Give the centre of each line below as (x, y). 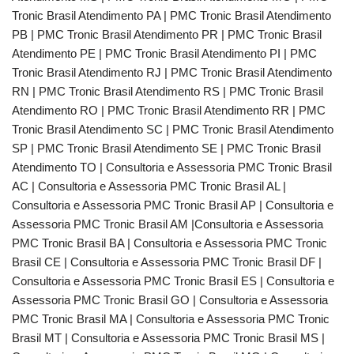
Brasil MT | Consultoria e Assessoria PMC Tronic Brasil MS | (168, 338)
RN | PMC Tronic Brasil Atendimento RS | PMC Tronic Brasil (168, 91)
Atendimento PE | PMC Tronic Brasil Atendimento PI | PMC (164, 53)
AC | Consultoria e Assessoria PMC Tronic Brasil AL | (149, 186)
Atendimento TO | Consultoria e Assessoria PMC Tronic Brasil (172, 167)
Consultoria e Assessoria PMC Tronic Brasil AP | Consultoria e (173, 205)
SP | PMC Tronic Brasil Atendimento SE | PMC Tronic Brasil (166, 148)
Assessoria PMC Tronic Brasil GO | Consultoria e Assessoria (170, 300)
